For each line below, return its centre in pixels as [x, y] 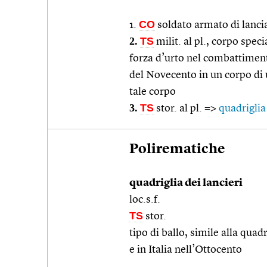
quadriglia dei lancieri [186, 183]
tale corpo [153, 91]
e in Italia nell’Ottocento [186, 249]
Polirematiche [177, 149]
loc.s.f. [145, 199]
